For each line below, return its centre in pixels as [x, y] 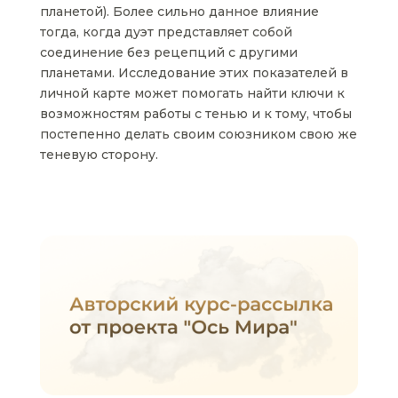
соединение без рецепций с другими [168, 53]
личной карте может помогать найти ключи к [192, 94]
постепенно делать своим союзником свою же [198, 135]
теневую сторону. [99, 155]
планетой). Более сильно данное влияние [179, 12]
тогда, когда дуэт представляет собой [166, 32]
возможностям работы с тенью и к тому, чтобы [195, 114]
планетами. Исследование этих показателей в [194, 73]
